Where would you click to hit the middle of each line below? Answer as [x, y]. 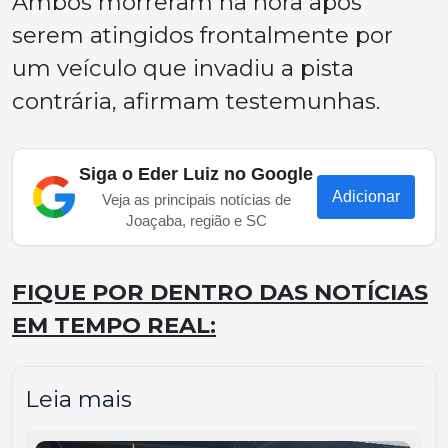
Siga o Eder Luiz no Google [196, 173]
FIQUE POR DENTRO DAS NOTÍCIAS [220, 291]
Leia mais [78, 398]
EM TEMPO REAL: [114, 324]
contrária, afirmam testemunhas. [196, 100]
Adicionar [366, 196]
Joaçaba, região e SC [196, 220]
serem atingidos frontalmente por [202, 34]
